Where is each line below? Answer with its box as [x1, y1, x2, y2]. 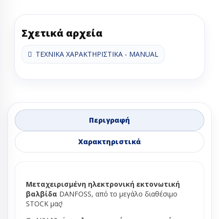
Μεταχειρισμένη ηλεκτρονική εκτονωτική [26, 179, 180, 189]
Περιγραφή [89, 115, 130, 125]
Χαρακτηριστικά [78, 137, 141, 146]
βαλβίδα [26, 189, 57, 198]
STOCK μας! [26, 199, 63, 208]
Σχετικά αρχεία [22, 26, 103, 40]
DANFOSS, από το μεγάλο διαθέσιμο [57, 189, 177, 198]
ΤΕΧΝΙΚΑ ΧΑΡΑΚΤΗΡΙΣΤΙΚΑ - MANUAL [32, 49, 158, 59]
